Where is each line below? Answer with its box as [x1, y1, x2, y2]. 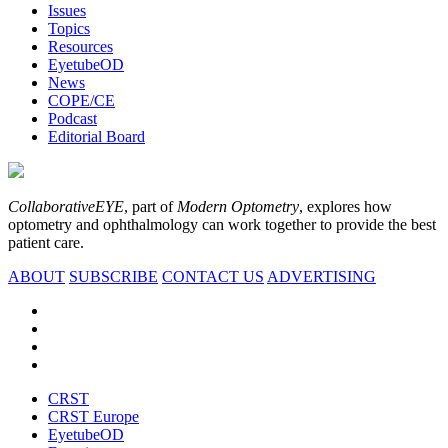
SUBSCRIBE [69, 267, 158, 285]
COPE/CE [48, 91, 115, 109]
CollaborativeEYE [8, 197, 124, 215]
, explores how [299, 197, 392, 215]
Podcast [48, 109, 97, 127]
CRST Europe [48, 407, 139, 425]
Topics [48, 19, 90, 37]
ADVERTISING [267, 267, 376, 285]
